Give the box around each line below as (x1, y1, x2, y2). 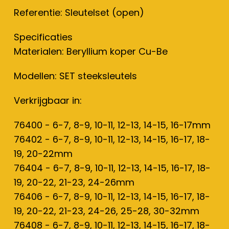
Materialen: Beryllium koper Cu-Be (14, 45, 168, 58)
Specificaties (14, 31, 73, 43)
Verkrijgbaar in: (14, 94, 82, 107)
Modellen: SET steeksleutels (14, 70, 137, 82)
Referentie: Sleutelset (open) (14, 6, 144, 19)
